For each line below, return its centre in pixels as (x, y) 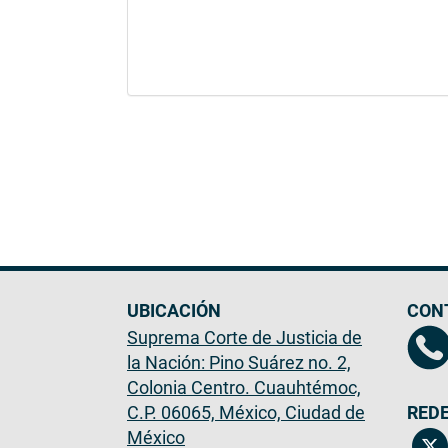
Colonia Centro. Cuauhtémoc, (244, 388)
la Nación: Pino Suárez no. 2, (239, 363)
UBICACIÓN (174, 310)
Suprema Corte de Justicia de (244, 338)
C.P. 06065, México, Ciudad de (246, 413)
